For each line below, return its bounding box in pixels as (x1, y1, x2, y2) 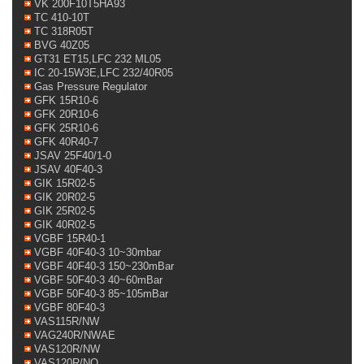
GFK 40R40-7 (34, 136, 98, 148)
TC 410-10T (34, 11, 89, 24)
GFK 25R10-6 (34, 122, 98, 134)
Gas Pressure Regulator (34, 80, 147, 93)
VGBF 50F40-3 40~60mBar (34, 274, 162, 286)
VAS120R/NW (34, 343, 100, 355)
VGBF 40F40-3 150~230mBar (34, 260, 174, 272)
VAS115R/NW (34, 315, 99, 327)
